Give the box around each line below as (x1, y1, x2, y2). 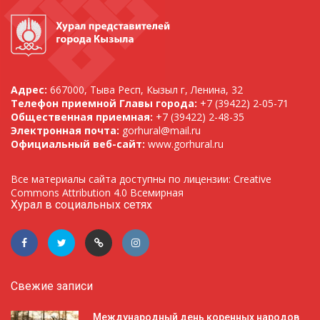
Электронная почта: (11, 124, 122, 138)
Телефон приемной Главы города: (11, 96, 197, 111)
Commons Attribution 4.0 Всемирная (11, 186, 184, 200)
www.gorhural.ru (148, 137, 224, 151)
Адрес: (11, 83, 47, 97)
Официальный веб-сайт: (11, 137, 148, 151)
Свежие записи (11, 279, 93, 294)
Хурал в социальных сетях (11, 198, 152, 212)
